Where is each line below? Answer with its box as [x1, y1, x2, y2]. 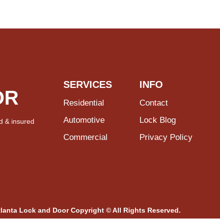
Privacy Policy [139, 133, 192, 142]
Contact [139, 98, 170, 108]
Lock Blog [139, 115, 176, 125]
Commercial [63, 133, 108, 142]
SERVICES [63, 79, 112, 90]
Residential [63, 98, 105, 108]
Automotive [63, 115, 105, 125]
